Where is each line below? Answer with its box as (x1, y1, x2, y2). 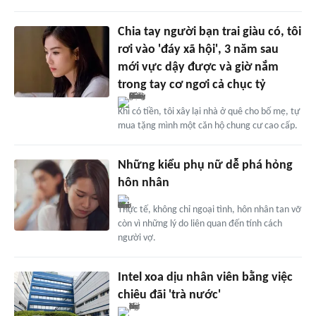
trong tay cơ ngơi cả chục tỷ (117, 78, 266, 92)
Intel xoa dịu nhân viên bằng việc (117, 271, 293, 285)
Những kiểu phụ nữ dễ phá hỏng (117, 159, 293, 173)
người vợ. (117, 233, 156, 244)
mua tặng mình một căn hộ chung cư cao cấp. (117, 121, 298, 132)
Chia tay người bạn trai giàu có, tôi (117, 25, 301, 39)
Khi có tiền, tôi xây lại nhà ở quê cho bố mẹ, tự (117, 107, 300, 118)
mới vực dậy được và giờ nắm (117, 61, 279, 75)
